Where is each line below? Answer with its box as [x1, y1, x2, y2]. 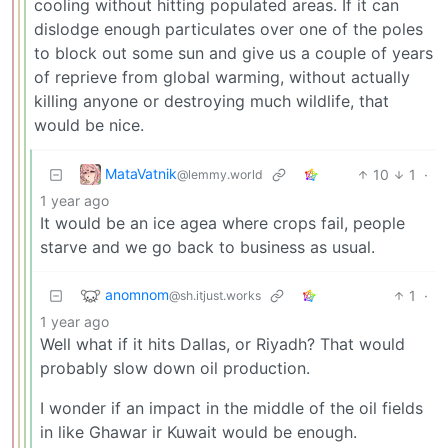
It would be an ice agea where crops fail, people [40, 212, 405, 233]
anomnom [105, 285, 169, 303]
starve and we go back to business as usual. [40, 236, 375, 257]
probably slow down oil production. [40, 357, 310, 378]
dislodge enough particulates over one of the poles [34, 18, 423, 39]
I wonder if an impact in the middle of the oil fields [40, 397, 423, 418]
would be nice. [34, 114, 144, 135]
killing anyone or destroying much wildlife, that [34, 90, 389, 111]
